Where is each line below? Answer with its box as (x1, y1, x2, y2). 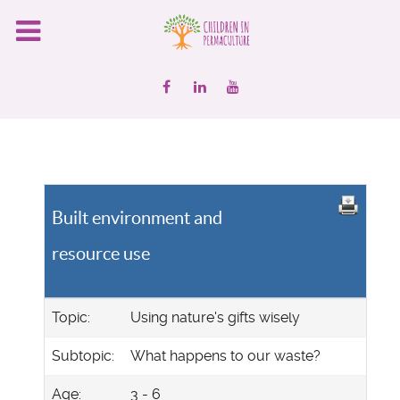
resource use (52, 243, 150, 263)
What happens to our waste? (130, 346, 321, 364)
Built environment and (52, 207, 222, 228)
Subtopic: (52, 346, 114, 364)
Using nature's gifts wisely (130, 308, 300, 326)
